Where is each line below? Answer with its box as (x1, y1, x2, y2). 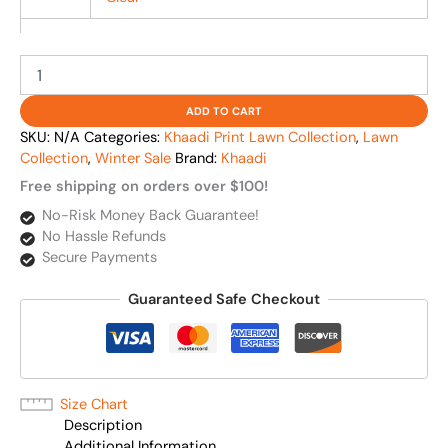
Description (63, 415, 142, 435)
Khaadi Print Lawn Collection (164, 128, 356, 148)
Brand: (175, 149, 221, 169)
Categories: (84, 128, 164, 148)
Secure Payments (41, 247, 157, 267)
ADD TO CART (186, 104, 262, 119)
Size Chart (60, 394, 128, 414)
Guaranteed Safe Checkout (128, 289, 320, 309)
